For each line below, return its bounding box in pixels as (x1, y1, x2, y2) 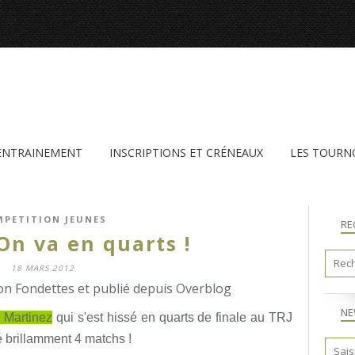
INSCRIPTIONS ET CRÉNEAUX (109, 145, 263, 160)
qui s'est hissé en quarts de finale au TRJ (52, 311, 293, 324)
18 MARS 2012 (11, 262, 74, 273)
